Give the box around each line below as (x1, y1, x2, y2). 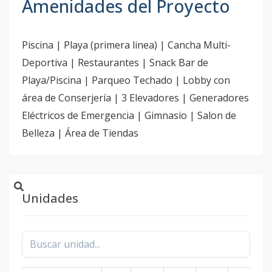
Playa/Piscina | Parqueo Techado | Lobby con (22, 73, 230, 87)
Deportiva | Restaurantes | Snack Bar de (22, 56, 208, 69)
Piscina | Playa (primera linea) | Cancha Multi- (22, 38, 231, 52)
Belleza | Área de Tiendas (22, 126, 138, 140)
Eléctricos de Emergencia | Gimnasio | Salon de (22, 109, 236, 122)
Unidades (22, 190, 78, 206)
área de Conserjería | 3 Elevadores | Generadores (22, 91, 249, 104)
